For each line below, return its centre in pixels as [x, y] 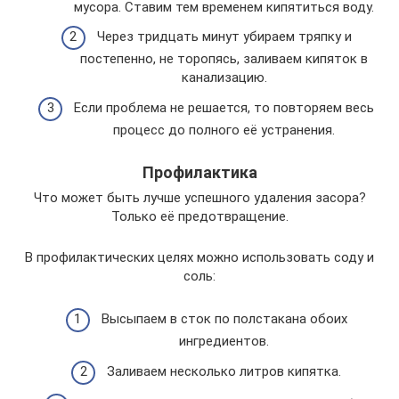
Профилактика [199, 172]
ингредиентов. [224, 341]
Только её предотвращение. [199, 216]
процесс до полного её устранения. [224, 130]
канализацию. [224, 77]
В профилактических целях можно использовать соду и [199, 257]
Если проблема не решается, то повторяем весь [224, 107]
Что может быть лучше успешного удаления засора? [199, 197]
